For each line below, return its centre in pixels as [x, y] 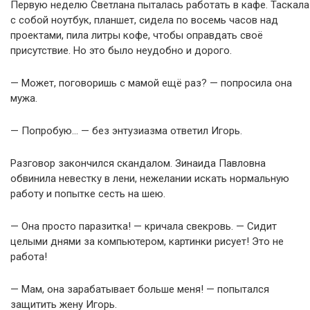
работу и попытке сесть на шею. [88, 193]
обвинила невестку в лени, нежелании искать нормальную [150, 178]
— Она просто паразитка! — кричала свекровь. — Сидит [144, 226]
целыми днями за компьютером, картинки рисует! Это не [147, 241]
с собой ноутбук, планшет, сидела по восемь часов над [144, 20]
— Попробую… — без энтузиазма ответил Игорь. [126, 130]
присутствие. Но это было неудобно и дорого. [121, 50]
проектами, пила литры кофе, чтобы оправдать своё [137, 35]
